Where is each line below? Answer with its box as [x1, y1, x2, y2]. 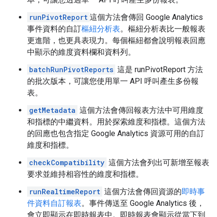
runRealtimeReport [29, 187, 100, 196]
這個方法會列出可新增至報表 [107, 158, 209, 167]
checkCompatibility [29, 158, 105, 167]
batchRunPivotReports [29, 65, 113, 74]
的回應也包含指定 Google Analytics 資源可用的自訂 [27, 129, 204, 138]
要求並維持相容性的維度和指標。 [27, 170, 143, 179]
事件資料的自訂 [27, 24, 81, 33]
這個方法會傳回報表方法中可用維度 [77, 106, 203, 115]
